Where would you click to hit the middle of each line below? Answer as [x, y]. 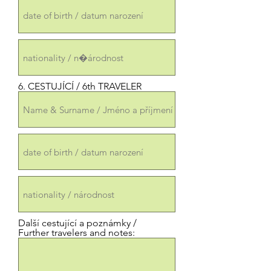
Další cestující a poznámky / [77, 223]
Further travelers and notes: [77, 233]
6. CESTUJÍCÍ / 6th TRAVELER [80, 86]
